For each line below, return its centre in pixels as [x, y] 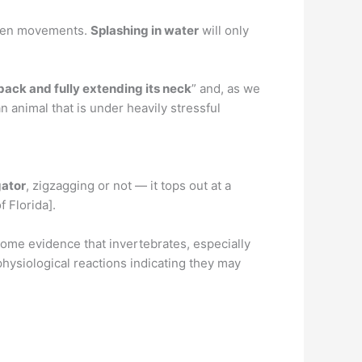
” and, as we [226, 88]
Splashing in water [145, 30]
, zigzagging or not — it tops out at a [128, 185]
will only [224, 30]
